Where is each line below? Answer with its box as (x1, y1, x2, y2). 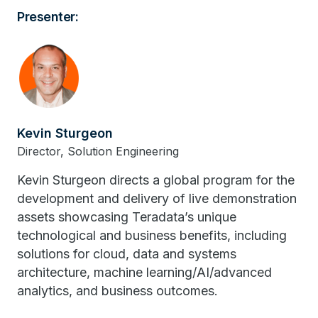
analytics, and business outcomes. (17, 283, 218, 298)
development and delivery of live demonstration (17, 191, 297, 206)
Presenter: (17, 9, 78, 24)
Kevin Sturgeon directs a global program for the (17, 172, 295, 187)
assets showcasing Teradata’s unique (17, 209, 236, 224)
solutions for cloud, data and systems (17, 246, 236, 261)
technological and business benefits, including (17, 228, 287, 243)
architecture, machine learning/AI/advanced (17, 265, 272, 280)
